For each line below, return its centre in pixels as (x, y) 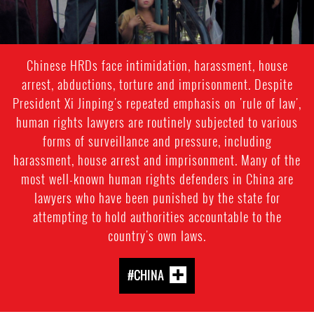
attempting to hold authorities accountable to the (157, 216)
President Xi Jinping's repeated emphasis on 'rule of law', (157, 103)
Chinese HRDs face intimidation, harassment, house (157, 65)
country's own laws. (157, 235)
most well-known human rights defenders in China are (157, 178)
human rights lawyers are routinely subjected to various (157, 122)
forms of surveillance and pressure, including (157, 141)
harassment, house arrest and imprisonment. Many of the (157, 159)
